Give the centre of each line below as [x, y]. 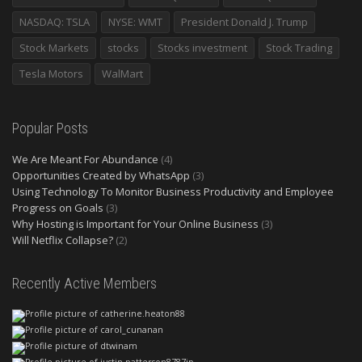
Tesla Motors [51, 74]
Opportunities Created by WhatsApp [101, 176]
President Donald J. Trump [244, 22]
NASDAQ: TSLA [55, 22]
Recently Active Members [84, 284]
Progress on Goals [58, 208]
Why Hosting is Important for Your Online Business [135, 224]
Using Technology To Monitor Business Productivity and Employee [173, 192]
